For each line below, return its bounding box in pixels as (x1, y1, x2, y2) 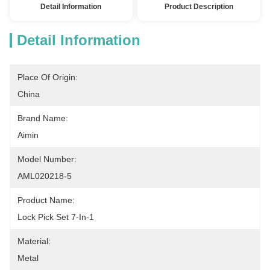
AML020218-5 (17, 171, 72, 181)
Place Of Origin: (17, 72, 78, 82)
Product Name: (17, 195, 75, 205)
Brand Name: (17, 113, 68, 123)
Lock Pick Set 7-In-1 (17, 212, 94, 222)
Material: (17, 236, 51, 246)
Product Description (165, 2, 234, 11)
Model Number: (17, 154, 77, 164)
